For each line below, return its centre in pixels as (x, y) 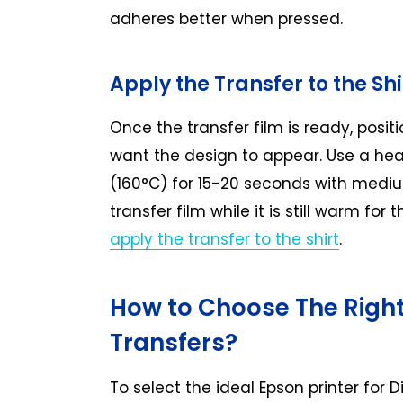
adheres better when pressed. (226, 19)
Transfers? (174, 342)
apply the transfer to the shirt (224, 240)
